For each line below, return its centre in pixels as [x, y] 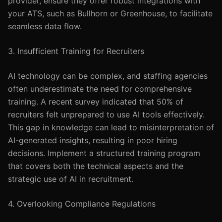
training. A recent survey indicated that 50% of [96, 102]
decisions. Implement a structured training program [104, 153]
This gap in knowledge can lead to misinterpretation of [111, 127]
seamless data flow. [45, 26]
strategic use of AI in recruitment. [71, 179]
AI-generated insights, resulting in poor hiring [93, 140]
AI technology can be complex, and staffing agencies [108, 76]
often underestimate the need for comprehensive [100, 89]
